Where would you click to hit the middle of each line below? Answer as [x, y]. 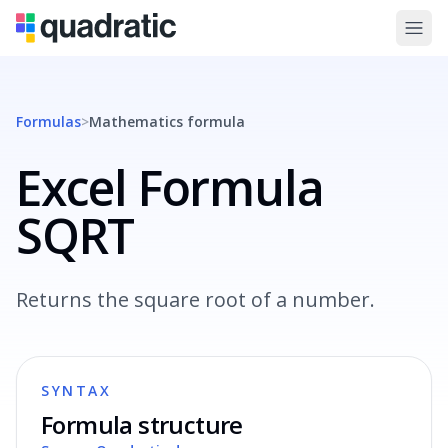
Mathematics [136, 121]
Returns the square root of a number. [195, 299]
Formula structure [142, 424]
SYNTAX [76, 390]
